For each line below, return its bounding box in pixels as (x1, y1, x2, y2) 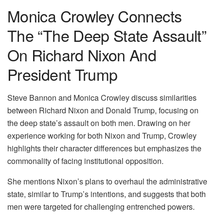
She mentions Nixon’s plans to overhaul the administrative (7, 176, 207, 187)
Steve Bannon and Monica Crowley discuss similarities (7, 92, 197, 104)
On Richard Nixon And (7, 43, 157, 66)
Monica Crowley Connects (7, 4, 182, 27)
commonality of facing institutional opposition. (7, 155, 163, 167)
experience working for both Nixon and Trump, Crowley (7, 130, 197, 142)
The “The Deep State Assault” (7, 24, 207, 47)
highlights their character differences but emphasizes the (7, 143, 201, 154)
